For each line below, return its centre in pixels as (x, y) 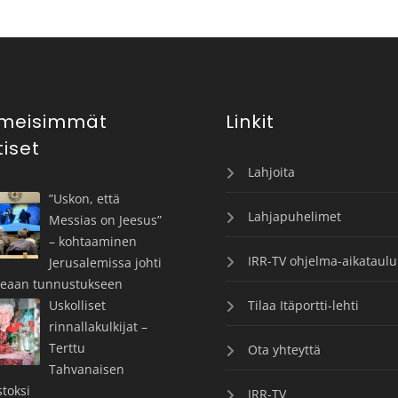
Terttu (68, 347)
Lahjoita (271, 171)
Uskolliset (78, 305)
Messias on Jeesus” (106, 219)
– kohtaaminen (93, 241)
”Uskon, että (85, 198)
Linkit (250, 121)
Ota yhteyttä (284, 349)
